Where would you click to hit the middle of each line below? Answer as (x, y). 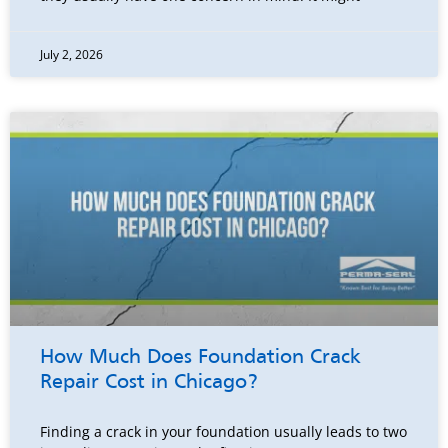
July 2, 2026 (71, 55)
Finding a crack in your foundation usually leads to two (223, 432)
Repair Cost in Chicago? (149, 383)
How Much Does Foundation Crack (200, 358)
